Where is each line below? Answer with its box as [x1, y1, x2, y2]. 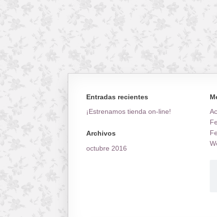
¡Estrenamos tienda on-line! [86, 108, 171, 116]
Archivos [86, 129, 116, 138]
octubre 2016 [86, 144, 127, 152]
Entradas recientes [86, 93, 148, 101]
